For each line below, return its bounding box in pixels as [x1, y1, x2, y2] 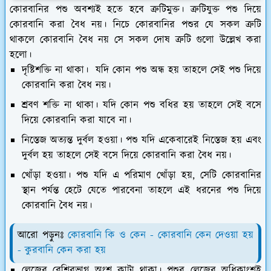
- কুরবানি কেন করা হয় [18, 243, 106, 258]
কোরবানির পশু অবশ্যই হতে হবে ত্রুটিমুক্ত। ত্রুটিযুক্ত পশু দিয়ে [10, 2, 261, 17]
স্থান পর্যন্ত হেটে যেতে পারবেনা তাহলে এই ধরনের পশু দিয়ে [22, 183, 261, 198]
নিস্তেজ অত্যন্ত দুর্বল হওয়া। [22, 132, 122, 148]
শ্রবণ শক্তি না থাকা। [22, 97, 99, 113]
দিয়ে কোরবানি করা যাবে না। [22, 113, 131, 128]
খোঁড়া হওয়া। [22, 168, 71, 183]
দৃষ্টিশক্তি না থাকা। [22, 62, 89, 77]
